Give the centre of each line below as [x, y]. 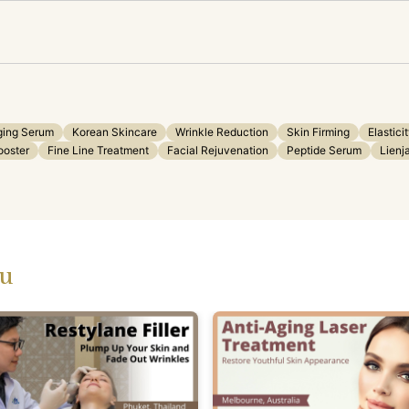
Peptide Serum [324, 150]
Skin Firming [318, 131]
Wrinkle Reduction [222, 131]
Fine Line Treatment [98, 150]
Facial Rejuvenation [218, 150]
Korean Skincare [115, 131]
